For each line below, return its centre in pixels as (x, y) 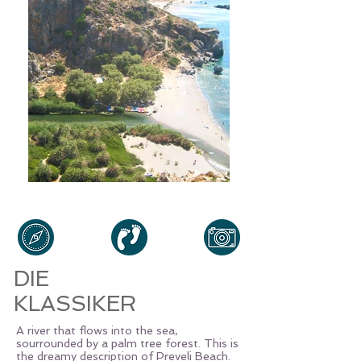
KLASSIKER (75, 303)
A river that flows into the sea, (97, 330)
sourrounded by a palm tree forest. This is (127, 343)
